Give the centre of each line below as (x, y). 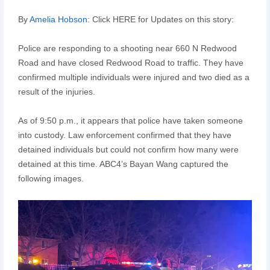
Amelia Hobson (58, 19)
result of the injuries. (56, 91)
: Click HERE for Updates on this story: (160, 19)
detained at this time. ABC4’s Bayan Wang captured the (123, 164)
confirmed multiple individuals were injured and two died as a (133, 77)
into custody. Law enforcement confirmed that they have (124, 135)
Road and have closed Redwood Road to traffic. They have (130, 62)
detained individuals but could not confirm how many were (128, 149)
